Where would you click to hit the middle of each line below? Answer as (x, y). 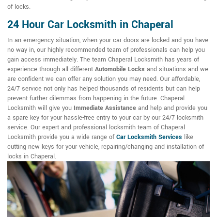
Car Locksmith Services (149, 137)
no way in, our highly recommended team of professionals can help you (106, 50)
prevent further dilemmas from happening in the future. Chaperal (96, 99)
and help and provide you (172, 108)
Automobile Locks (120, 70)
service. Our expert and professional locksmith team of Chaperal (96, 128)
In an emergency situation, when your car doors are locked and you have (108, 40)
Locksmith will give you (40, 108)
